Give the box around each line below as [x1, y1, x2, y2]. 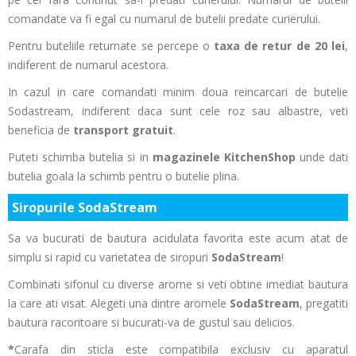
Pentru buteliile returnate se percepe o [8, 38, 215, 53]
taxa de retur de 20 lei [214, 38, 346, 53]
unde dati [295, 149, 348, 164]
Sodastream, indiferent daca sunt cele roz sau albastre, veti [8, 103, 348, 118]
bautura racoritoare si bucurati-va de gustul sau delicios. [8, 315, 295, 330]
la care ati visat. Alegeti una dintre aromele [8, 296, 230, 311]
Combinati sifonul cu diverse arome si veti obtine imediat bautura [8, 277, 348, 292]
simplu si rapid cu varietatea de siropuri [8, 250, 211, 265]
